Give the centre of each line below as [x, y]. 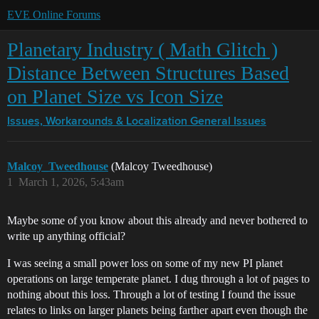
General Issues [228, 122]
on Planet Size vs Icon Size [115, 96]
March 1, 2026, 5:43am [71, 182]
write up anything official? [66, 236]
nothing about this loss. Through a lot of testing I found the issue [151, 294]
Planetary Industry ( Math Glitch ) [142, 49]
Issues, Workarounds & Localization [97, 122]
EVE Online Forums [54, 15]
